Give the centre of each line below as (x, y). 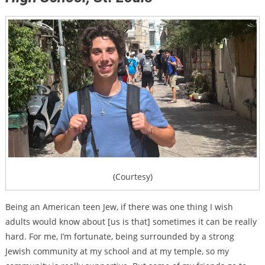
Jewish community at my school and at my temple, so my (117, 251)
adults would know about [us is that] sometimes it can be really (131, 222)
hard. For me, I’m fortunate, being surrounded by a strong (119, 237)
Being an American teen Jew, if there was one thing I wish (119, 207)
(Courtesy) (132, 177)
